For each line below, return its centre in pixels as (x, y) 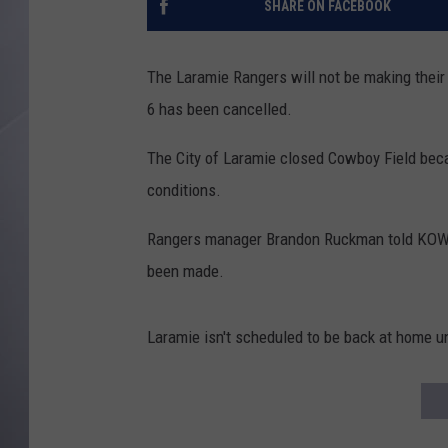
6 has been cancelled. (219, 109)
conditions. (184, 190)
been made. (185, 271)
